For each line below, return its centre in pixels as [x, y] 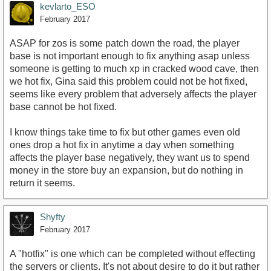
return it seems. [42, 183]
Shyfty [53, 217]
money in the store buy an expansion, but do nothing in [126, 171]
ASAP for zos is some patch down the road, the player [125, 44]
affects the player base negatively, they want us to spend [130, 158]
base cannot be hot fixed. [63, 107]
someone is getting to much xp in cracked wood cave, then [134, 69]
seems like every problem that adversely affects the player [133, 94]
